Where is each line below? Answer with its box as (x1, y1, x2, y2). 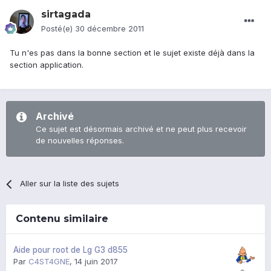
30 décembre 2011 (75, 24, 144, 34)
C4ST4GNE (28, 256, 70, 267)
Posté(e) (41, 24, 75, 34)
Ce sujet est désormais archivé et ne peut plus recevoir (36, 124, 247, 134)
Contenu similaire (16, 213, 108, 225)
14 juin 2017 (74, 256, 118, 267)
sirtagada (41, 8, 91, 21)
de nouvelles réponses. (36, 135, 124, 146)
